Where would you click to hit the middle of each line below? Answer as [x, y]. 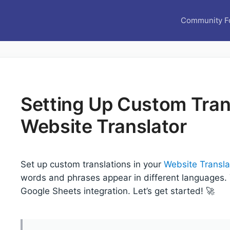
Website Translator [103, 126]
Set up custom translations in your [92, 165]
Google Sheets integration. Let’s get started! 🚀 [117, 191]
